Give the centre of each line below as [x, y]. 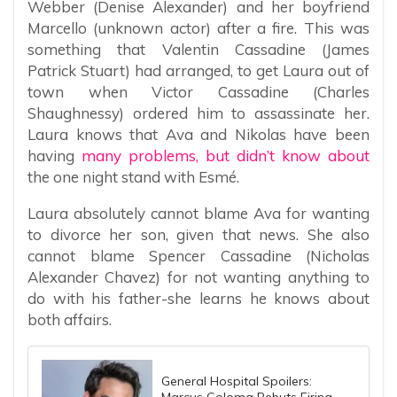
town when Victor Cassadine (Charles [198, 91]
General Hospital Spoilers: [237, 381]
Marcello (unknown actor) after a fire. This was [198, 27]
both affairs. [70, 319]
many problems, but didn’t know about [226, 155]
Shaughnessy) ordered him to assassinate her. [198, 113]
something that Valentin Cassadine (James [198, 49]
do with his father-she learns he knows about [198, 298]
